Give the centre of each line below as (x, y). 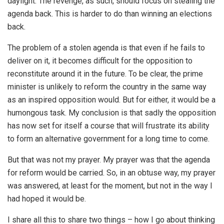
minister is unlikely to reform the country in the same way (107, 87)
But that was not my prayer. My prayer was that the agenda (109, 160)
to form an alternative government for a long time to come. (108, 139)
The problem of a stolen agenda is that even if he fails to (106, 48)
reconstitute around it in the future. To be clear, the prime (105, 74)
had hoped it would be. (47, 199)
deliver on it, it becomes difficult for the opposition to (100, 61)
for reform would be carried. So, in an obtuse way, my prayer (111, 173)
